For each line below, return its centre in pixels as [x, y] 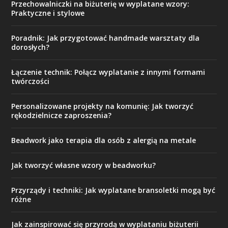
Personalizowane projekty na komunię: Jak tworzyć [103, 106]
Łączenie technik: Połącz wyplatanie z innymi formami [108, 72]
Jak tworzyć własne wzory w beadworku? [84, 165]
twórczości [31, 81]
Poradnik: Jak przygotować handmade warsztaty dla [106, 38]
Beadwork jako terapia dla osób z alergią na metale [104, 140]
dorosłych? [31, 47]
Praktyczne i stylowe [48, 13]
